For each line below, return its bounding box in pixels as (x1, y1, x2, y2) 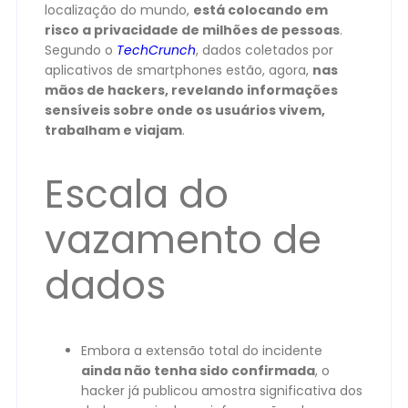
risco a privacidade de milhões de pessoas (45, 21, 340, 39)
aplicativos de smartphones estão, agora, (45, 61, 312, 79)
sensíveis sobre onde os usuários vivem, (45, 101, 325, 119)
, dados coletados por (196, 41, 333, 59)
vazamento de (45, 212, 321, 267)
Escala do (45, 167, 229, 221)
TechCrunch (117, 41, 196, 59)
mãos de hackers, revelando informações (45, 81, 338, 99)
